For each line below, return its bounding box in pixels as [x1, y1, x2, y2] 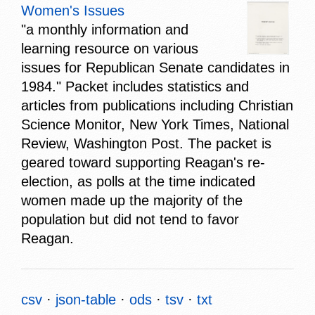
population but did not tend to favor [21, 211, 239, 227]
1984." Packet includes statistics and [21, 78, 249, 94]
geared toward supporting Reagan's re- [21, 154, 265, 170]
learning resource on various [21, 40, 198, 56]
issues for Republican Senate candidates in [21, 59, 290, 75]
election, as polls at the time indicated [21, 173, 255, 189]
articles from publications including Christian [21, 97, 293, 113]
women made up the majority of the [21, 192, 243, 208]
